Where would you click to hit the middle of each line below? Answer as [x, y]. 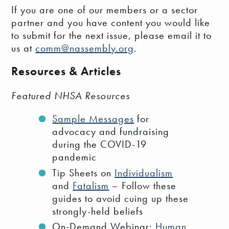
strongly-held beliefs [98, 211]
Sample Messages [93, 119]
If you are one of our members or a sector [105, 10]
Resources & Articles [66, 71]
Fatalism [91, 185]
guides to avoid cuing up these [121, 198]
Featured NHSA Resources [71, 96]
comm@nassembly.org [85, 48]
